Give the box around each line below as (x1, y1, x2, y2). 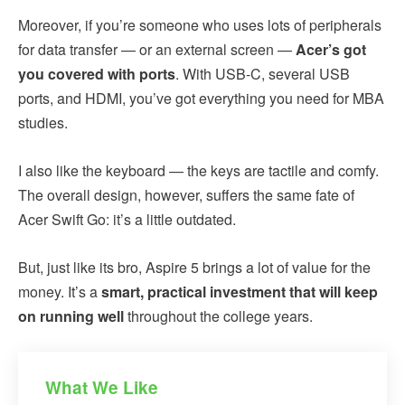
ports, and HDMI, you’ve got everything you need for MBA (18, 87, 384, 108)
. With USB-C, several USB (175, 62, 350, 84)
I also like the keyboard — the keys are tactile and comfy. (18, 159, 379, 181)
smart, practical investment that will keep (101, 280, 378, 302)
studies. (18, 111, 68, 133)
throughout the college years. (124, 305, 313, 326)
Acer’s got (296, 38, 366, 60)
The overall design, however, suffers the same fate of (18, 184, 354, 205)
